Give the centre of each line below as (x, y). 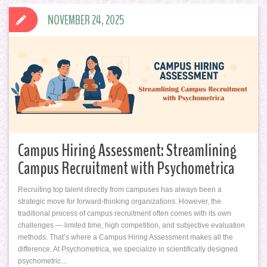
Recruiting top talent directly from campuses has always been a (120, 189)
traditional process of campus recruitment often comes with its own (125, 213)
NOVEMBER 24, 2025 (86, 20)
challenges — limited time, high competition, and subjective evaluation (131, 225)
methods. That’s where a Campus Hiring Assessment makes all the (125, 237)
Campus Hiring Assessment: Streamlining (127, 150)
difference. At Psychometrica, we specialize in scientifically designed (128, 249)
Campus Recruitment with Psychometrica (126, 168)
